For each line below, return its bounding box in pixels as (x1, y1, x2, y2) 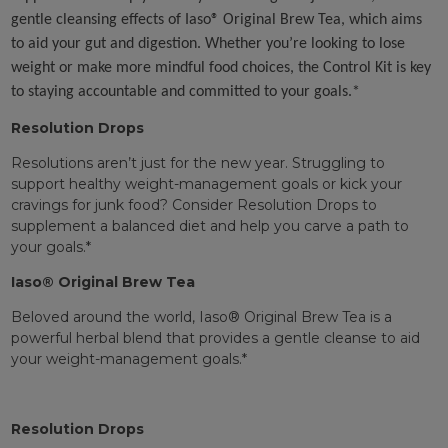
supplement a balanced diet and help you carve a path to (10, 217, 409, 236)
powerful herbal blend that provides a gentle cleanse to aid (10, 329, 420, 348)
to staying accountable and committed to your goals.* (10, 84, 360, 101)
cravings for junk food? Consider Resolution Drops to (10, 196, 377, 215)
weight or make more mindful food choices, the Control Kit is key (10, 60, 431, 77)
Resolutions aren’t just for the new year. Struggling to (10, 154, 385, 173)
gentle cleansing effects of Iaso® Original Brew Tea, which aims (10, 12, 422, 29)
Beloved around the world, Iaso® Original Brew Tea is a (10, 308, 392, 327)
